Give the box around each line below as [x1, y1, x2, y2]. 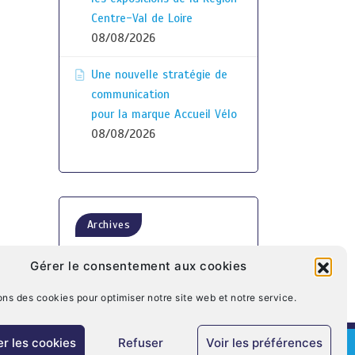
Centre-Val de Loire [90, 11, 193, 25]
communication [90, 87, 170, 101]
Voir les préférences [205, 334, 323, 350]
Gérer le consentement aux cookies [30, 258, 247, 273]
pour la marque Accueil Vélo [90, 107, 237, 121]
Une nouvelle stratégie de [90, 67, 227, 82]
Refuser [118, 334, 164, 350]
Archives [86, 218, 131, 231]
